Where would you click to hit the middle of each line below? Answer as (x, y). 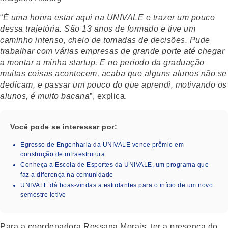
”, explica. (108, 96)
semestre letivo (43, 195)
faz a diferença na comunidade (67, 174)
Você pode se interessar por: (64, 126)
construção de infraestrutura (63, 154)
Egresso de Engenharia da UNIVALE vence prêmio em (102, 144)
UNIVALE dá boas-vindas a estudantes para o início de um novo (117, 185)
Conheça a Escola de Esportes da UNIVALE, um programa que (115, 165)
